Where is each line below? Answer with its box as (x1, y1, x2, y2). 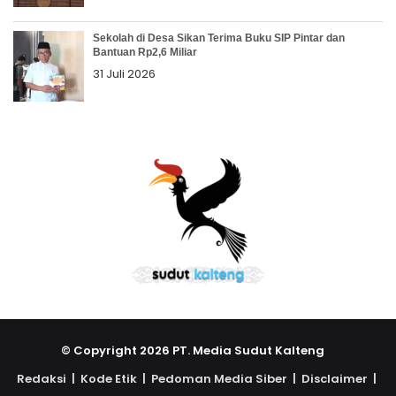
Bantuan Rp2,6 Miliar (93, 46, 197, 59)
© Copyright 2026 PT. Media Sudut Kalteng (61, 342, 335, 360)
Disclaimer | (301, 370, 379, 388)
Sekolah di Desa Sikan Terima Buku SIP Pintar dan (93, 32, 345, 45)
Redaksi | (17, 370, 80, 388)
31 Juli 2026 (93, 65, 156, 83)
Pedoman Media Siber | (151, 370, 301, 388)
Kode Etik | (80, 370, 151, 388)
